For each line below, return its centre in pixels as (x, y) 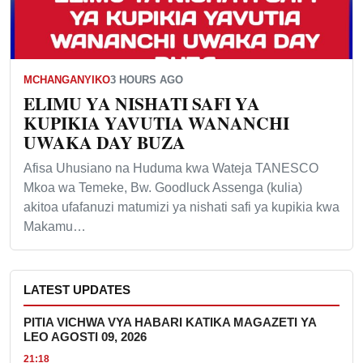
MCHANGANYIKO (67, 79)
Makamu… (55, 226)
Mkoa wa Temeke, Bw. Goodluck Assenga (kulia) (163, 187)
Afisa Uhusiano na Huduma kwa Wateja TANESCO (171, 168)
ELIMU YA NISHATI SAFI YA (142, 103)
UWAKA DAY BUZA (105, 142)
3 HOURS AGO (147, 79)
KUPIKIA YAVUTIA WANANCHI (156, 122)
